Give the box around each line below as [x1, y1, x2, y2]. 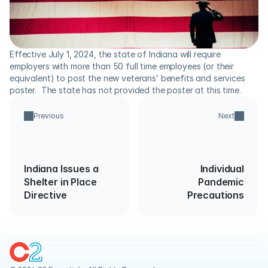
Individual [200, 163, 244, 175]
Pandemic [198, 176, 244, 188]
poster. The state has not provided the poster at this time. [10, 85, 241, 95]
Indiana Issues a [24, 163, 99, 175]
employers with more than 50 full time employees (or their [10, 61, 234, 71]
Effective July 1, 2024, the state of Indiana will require [10, 49, 221, 59]
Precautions [187, 189, 244, 201]
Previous [33, 111, 64, 120]
